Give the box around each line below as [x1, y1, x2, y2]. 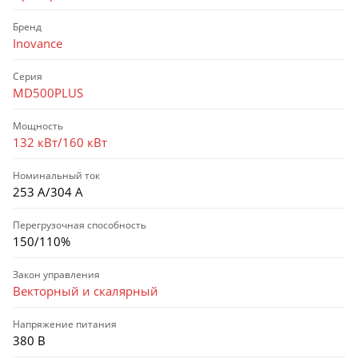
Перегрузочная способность [13, 217, 146, 232]
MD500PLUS [13, 84, 83, 101]
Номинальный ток [13, 168, 100, 182]
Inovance [13, 34, 62, 51]
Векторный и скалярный [13, 282, 158, 299]
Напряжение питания [13, 316, 117, 331]
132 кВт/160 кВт [13, 133, 107, 150]
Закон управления [13, 267, 100, 281]
